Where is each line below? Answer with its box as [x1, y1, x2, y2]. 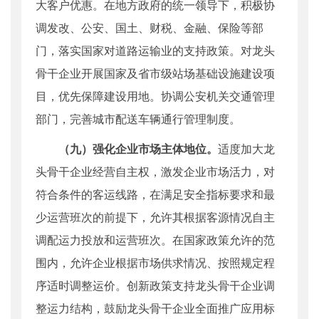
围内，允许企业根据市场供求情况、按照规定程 [36, 254, 275, 271]
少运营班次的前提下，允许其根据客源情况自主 [36, 209, 275, 226]
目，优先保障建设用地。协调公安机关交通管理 [36, 88, 275, 105]
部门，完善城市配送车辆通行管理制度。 [36, 110, 241, 127]
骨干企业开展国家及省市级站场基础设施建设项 [36, 65, 275, 82]
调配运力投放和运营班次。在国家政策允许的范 [36, 231, 275, 249]
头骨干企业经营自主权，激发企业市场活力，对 [36, 163, 275, 180]
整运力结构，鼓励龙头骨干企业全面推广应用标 [36, 300, 275, 317]
